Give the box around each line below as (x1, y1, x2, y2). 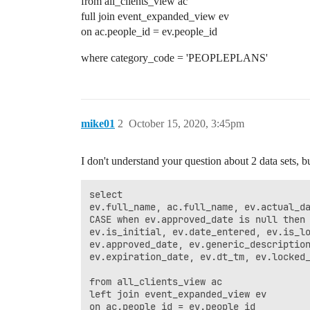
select (89, 188, 122, 201)
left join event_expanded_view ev (89, 288, 266, 300)
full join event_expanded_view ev (81, 10, 229, 22)
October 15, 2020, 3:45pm (129, 118, 244, 129)
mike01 (81, 118, 115, 129)
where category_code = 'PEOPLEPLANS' (81, 52, 268, 64)
